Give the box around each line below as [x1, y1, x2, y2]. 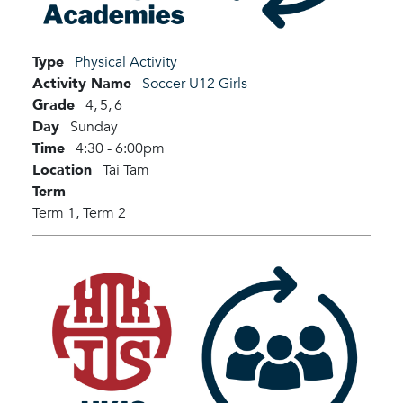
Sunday [70, 116, 118, 137]
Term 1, [32, 202, 79, 223]
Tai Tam [103, 159, 149, 180]
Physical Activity [75, 51, 177, 72]
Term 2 [83, 202, 126, 223]
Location [32, 159, 92, 180]
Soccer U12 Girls [142, 73, 247, 94]
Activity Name [32, 73, 131, 94]
